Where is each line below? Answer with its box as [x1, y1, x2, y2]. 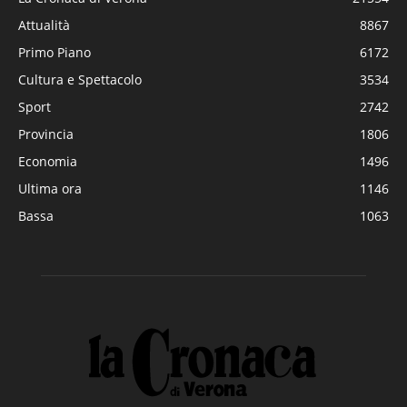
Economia [18, 152, 77, 170]
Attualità [18, 15, 70, 34]
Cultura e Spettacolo [18, 70, 142, 88]
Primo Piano [18, 43, 91, 61]
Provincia [18, 124, 74, 143]
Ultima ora [18, 179, 82, 197]
